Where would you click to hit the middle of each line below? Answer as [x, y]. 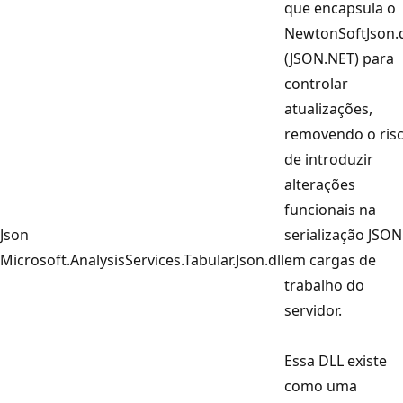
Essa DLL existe [336, 360]
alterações [320, 184]
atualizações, [328, 108]
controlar [316, 83]
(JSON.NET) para [339, 58]
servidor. [313, 310]
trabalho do [324, 285]
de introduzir [329, 159]
